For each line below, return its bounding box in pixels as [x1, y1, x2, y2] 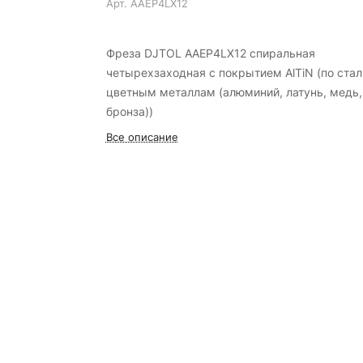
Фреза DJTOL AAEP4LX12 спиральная [105, 46, 315, 60]
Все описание [105, 130, 178, 143]
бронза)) [105, 105, 153, 118]
